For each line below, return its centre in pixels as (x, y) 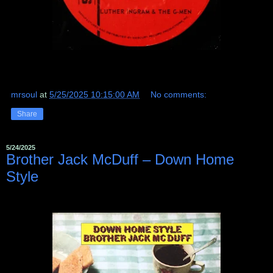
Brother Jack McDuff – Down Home (120, 159)
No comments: (179, 94)
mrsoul (24, 94)
